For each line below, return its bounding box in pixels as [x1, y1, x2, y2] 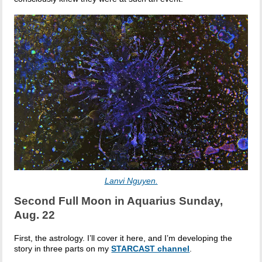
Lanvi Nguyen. [104, 175, 158, 185]
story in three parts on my [14, 243, 112, 253]
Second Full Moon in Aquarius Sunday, [14, 194, 223, 207]
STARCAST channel [111, 243, 190, 253]
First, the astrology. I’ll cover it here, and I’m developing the [14, 233, 233, 243]
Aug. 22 [14, 208, 56, 221]
